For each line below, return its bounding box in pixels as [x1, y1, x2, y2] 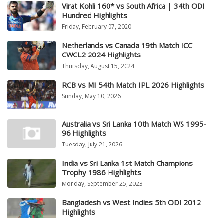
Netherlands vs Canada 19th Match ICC [62, 40, 192, 51]
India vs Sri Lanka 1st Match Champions [62, 158, 193, 168]
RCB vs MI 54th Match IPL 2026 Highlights [62, 80, 204, 90]
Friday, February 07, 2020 [62, 22, 131, 31]
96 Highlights [62, 128, 106, 138]
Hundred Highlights [62, 10, 127, 20]
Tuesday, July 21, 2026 [62, 140, 122, 149]
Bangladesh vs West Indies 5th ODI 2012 [62, 198, 201, 208]
